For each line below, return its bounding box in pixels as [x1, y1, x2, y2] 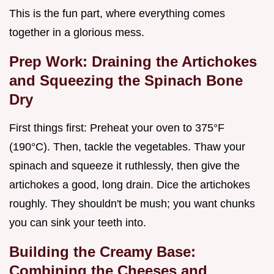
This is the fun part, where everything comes [9, 7, 225, 20]
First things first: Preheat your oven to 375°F [9, 122, 224, 135]
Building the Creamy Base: [9, 243, 196, 261]
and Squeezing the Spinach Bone [9, 72, 243, 89]
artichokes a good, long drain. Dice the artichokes [9, 179, 250, 191]
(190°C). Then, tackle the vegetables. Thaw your [9, 141, 245, 154]
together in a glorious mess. [9, 26, 144, 39]
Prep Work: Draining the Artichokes [9, 53, 257, 70]
